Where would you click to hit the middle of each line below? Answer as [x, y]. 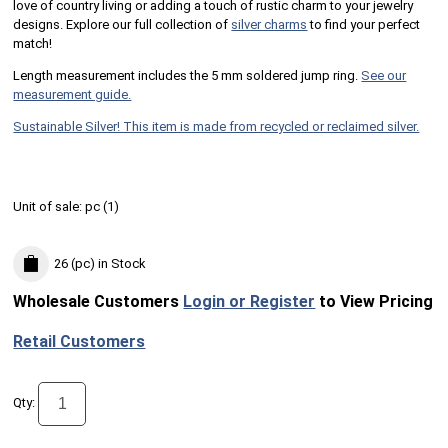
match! [33, 43]
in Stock [121, 264]
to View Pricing [374, 302]
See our [384, 75]
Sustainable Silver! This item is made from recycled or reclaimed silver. [216, 126]
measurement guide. [72, 94]
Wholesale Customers [98, 302]
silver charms [269, 24]
